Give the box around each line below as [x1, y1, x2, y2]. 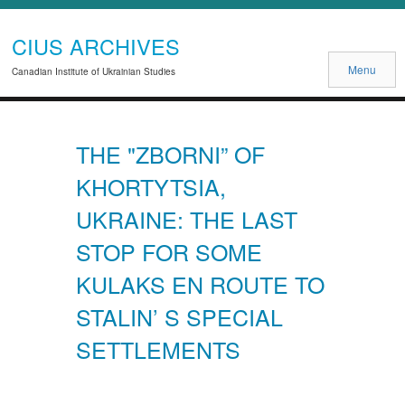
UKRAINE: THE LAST [76, 202, 297, 235]
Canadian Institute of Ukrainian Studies [12, 64, 176, 79]
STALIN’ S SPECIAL [76, 299, 283, 333]
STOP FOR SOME [76, 234, 262, 268]
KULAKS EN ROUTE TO [76, 267, 325, 300]
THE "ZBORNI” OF [76, 137, 265, 170]
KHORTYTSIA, [76, 169, 226, 202]
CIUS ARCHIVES [12, 31, 181, 62]
